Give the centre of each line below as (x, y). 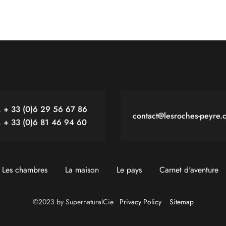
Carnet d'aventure (189, 170)
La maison (82, 170)
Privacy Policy (140, 202)
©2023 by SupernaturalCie (73, 202)
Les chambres (24, 170)
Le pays (129, 170)
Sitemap (181, 202)
